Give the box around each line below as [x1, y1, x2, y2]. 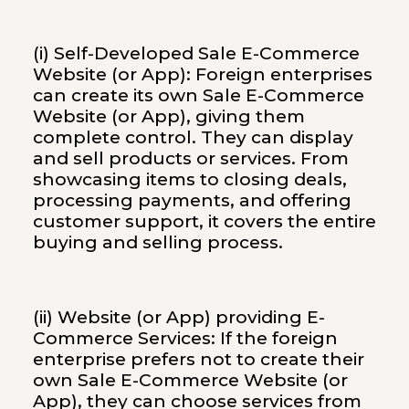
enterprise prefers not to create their [32, 348, 364, 370]
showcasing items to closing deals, [32, 168, 347, 190]
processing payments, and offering [32, 189, 351, 211]
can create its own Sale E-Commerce [32, 84, 364, 106]
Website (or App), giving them [32, 105, 305, 127]
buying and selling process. [32, 231, 283, 253]
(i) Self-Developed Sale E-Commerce [32, 42, 360, 64]
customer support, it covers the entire [32, 210, 376, 232]
